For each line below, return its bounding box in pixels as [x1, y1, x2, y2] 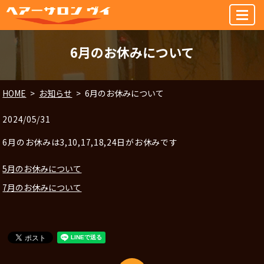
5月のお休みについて [2, 162, 82, 174]
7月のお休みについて [2, 181, 82, 194]
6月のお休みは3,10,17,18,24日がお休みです [2, 136, 178, 148]
